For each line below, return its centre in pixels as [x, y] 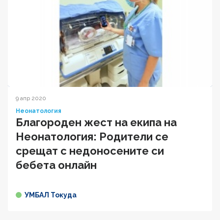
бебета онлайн [56, 165]
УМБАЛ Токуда [51, 195]
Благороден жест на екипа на [96, 123]
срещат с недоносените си [90, 151]
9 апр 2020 [31, 98]
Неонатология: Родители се [92, 137]
